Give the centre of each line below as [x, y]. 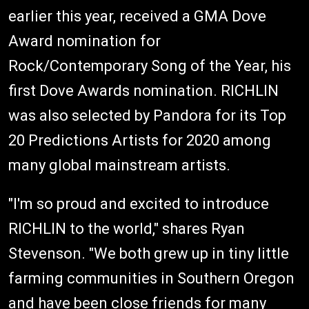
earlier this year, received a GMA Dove [137, 16]
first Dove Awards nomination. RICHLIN [143, 90]
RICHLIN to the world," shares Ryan [127, 228]
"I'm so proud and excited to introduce [139, 203]
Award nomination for [84, 41]
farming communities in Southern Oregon [151, 278]
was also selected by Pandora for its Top [147, 115]
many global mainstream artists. [119, 165]
